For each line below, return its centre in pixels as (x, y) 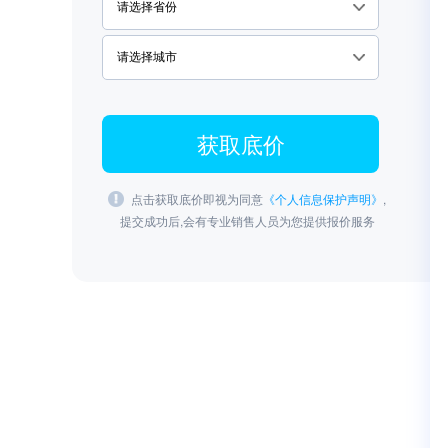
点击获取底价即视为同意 (197, 198)
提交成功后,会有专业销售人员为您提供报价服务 (247, 220)
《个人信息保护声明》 (323, 198)
